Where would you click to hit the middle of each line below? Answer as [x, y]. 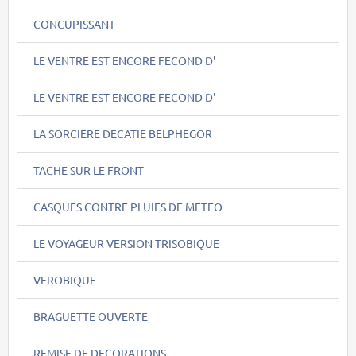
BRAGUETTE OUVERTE [91, 316]
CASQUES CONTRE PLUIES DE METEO [128, 206]
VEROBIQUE [65, 279]
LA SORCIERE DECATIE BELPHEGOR [123, 133]
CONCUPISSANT [74, 23]
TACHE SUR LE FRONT [89, 170]
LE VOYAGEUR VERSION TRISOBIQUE [126, 243]
